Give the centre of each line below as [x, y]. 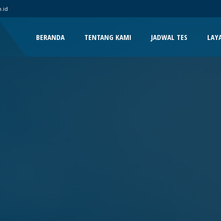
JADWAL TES [169, 37]
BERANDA [50, 37]
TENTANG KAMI [108, 37]
